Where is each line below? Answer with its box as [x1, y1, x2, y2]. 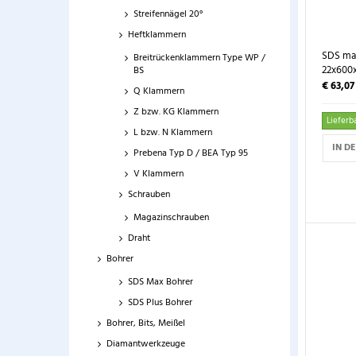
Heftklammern [128, 27, 186, 43]
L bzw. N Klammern [133, 125, 212, 141]
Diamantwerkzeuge [106, 336, 185, 352]
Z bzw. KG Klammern [133, 104, 219, 120]
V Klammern [133, 166, 184, 182]
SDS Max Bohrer [128, 274, 193, 290]
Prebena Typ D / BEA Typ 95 [133, 145, 248, 161]
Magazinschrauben [133, 210, 209, 226]
